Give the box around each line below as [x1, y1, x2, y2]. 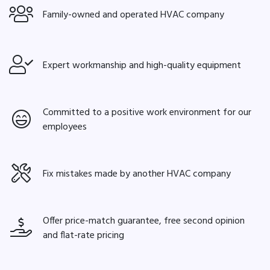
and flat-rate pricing [43, 227, 124, 243]
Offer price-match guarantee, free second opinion [43, 213, 245, 229]
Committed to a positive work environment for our [43, 104, 251, 121]
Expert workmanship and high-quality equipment [43, 57, 241, 74]
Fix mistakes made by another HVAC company [43, 166, 231, 182]
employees [43, 119, 87, 135]
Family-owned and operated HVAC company [43, 7, 224, 23]
